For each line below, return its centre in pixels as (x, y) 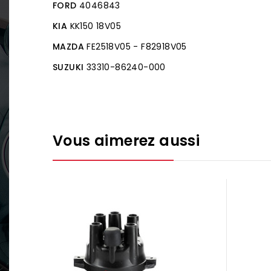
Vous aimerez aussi (126, 140)
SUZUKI (68, 67)
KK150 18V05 (96, 26)
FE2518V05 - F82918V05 (137, 46)
